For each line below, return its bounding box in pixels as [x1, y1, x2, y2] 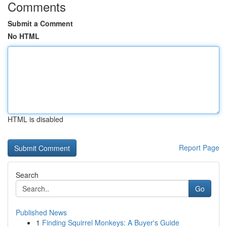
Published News [16, 207, 67, 217]
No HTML [8, 31, 40, 41]
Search [16, 170, 39, 180]
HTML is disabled [8, 114, 63, 124]
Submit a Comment [8, 18, 73, 28]
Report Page [179, 142, 219, 153]
